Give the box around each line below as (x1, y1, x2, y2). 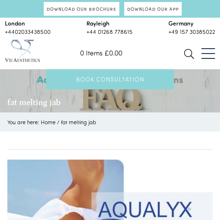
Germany (168, 19, 193, 27)
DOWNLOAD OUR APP (127, 6, 179, 12)
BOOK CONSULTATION (76, 75, 144, 83)
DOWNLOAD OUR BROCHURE (46, 6, 116, 12)
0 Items (80, 48, 103, 58)
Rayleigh (86, 19, 110, 27)
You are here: (7, 118, 41, 126)
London (5, 19, 25, 27)
